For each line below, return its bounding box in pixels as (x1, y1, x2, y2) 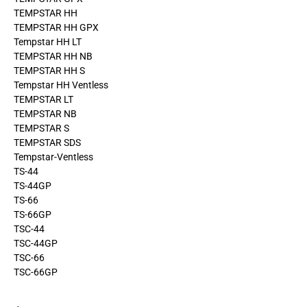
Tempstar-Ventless (14, 151, 93, 163)
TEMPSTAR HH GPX (14, 22, 99, 34)
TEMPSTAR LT (14, 94, 73, 106)
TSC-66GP (14, 267, 58, 278)
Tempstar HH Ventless (14, 79, 108, 91)
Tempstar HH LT (14, 36, 82, 48)
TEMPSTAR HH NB (14, 51, 93, 62)
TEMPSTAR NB (14, 108, 77, 120)
